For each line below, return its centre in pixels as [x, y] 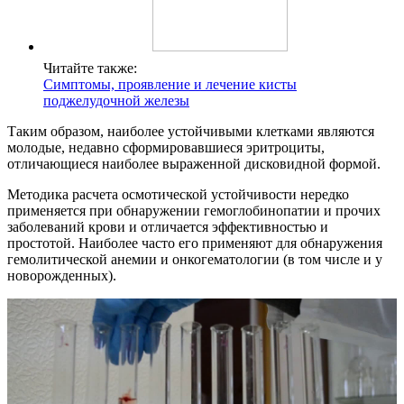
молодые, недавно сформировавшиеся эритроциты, [166, 147]
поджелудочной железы [116, 100]
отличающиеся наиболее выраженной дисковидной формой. [194, 163]
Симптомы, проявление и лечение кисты [170, 84]
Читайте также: [90, 68]
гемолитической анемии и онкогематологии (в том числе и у [195, 259]
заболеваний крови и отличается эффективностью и [168, 226]
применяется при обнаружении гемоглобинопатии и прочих [194, 210]
